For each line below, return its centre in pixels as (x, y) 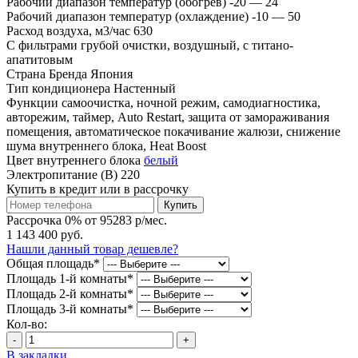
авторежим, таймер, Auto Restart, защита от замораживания (168, 117)
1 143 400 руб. (45, 234)
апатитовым (40, 59)
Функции (32, 102)
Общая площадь (50, 263)
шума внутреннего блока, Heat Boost (106, 145)
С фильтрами (42, 45)
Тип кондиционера (58, 88)
